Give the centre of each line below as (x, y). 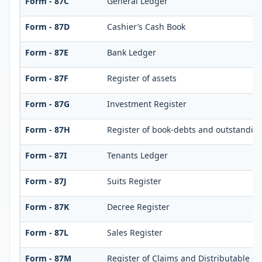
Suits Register (134, 181)
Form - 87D (47, 27)
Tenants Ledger (137, 156)
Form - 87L (46, 233)
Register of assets (142, 78)
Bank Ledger (131, 53)
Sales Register (135, 233)
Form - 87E (46, 53)
